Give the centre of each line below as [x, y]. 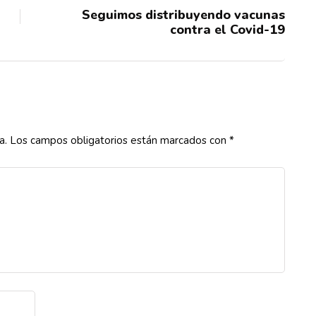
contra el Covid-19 [227, 30]
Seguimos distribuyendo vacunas [183, 15]
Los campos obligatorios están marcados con [120, 140]
